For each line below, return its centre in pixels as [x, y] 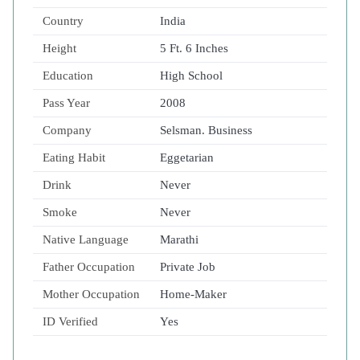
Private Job [188, 267]
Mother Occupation [91, 295]
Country [63, 21]
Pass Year [66, 103]
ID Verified [70, 322]
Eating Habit [74, 158]
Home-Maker [193, 295]
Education [68, 76]
